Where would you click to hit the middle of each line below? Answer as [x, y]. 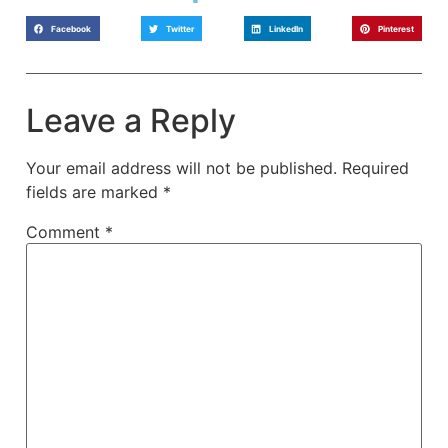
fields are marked [94, 192]
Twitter [180, 28]
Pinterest [395, 28]
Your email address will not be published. [181, 168]
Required [375, 168]
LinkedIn [285, 28]
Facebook [71, 28]
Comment [65, 232]
